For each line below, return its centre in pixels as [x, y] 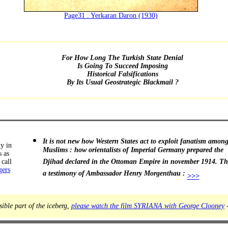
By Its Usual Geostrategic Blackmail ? [122, 82]
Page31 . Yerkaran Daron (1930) [111, 16]
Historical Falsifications [122, 74]
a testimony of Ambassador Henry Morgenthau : [115, 175]
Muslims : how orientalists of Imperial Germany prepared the [133, 152]
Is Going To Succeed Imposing [122, 66]
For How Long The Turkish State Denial [122, 58]
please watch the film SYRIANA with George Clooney [148, 206]
